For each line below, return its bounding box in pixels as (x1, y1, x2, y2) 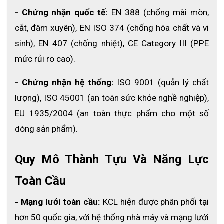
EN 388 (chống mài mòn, (108, 7, 209, 17)
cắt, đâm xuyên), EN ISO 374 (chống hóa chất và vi (15, 23, 209, 33)
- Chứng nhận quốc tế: (15, 7, 108, 17)
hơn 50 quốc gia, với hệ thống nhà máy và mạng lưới (15, 212, 209, 223)
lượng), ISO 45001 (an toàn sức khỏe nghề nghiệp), (15, 93, 209, 103)
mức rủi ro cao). (15, 54, 75, 64)
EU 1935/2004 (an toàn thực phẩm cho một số (15, 108, 209, 118)
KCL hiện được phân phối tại (100, 197, 209, 207)
